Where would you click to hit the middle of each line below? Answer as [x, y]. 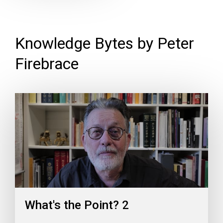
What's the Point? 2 [77, 205]
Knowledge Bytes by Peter [105, 43]
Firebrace [47, 63]
